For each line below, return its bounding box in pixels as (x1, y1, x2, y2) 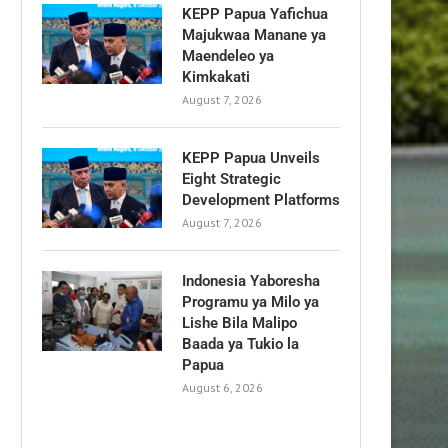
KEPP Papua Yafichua (182, 4, 328, 23)
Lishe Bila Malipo (182, 313, 297, 332)
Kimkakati (182, 67, 250, 86)
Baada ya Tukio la (182, 334, 299, 353)
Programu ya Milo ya (182, 292, 319, 311)
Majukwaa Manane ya (182, 25, 326, 44)
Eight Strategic (182, 169, 281, 188)
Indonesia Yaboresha (182, 271, 320, 290)
